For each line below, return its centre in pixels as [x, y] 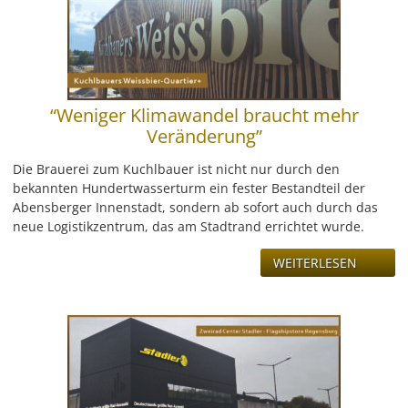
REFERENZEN [52, 66]
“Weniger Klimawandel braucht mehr [204, 116]
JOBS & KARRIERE [65, 199]
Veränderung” [204, 137]
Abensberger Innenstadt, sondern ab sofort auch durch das [195, 208]
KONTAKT [42, 155]
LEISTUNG [43, 21]
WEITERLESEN [315, 263]
